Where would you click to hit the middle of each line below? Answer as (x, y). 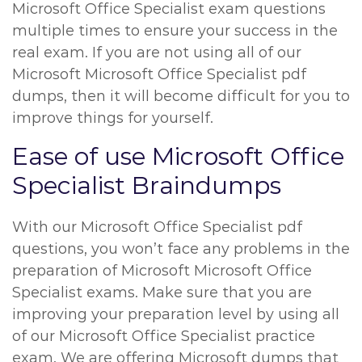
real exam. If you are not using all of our (157, 53)
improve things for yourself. (113, 118)
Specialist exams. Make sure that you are (162, 293)
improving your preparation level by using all (176, 314)
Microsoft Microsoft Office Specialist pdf (159, 74)
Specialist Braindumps (147, 185)
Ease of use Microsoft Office (178, 156)
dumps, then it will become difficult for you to (181, 96)
